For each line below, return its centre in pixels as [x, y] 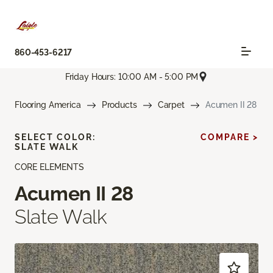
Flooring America [48, 105]
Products [119, 105]
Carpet [171, 105]
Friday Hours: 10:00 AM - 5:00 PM [132, 76]
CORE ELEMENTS [49, 167]
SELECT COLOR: [55, 137]
